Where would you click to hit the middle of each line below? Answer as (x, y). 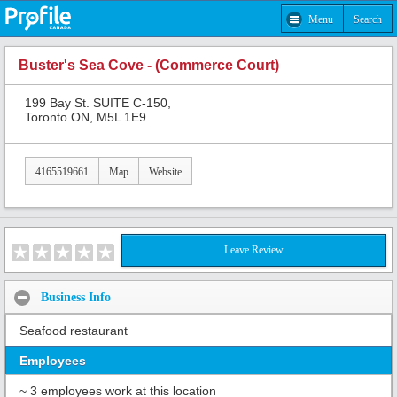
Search (368, 19)
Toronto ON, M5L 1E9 (86, 117)
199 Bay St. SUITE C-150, (98, 102)
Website (165, 171)
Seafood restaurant (74, 331)
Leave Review (254, 250)
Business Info (76, 297)
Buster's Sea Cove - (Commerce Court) (149, 66)
